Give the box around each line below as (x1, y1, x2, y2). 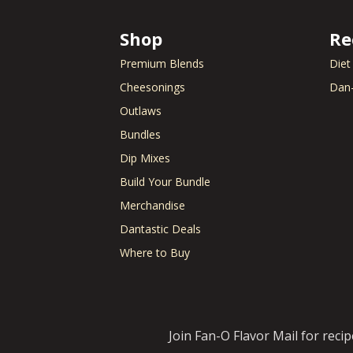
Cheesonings (120, 80, 185, 95)
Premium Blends (120, 56, 204, 72)
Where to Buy (120, 245, 190, 261)
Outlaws (120, 103, 162, 119)
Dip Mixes (120, 150, 170, 166)
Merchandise (120, 198, 185, 214)
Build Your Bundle (120, 174, 210, 190)
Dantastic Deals (120, 221, 201, 237)
